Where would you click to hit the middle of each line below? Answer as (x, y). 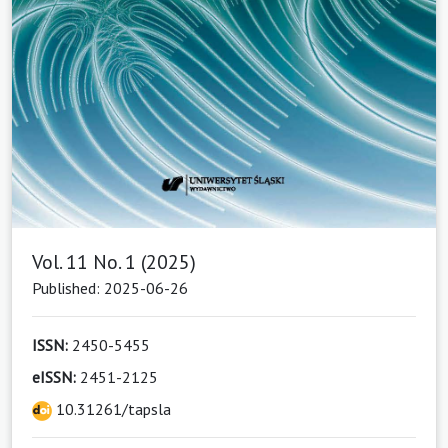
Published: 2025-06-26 (110, 288)
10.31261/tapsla (111, 409)
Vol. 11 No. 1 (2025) (114, 262)
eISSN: (54, 377)
